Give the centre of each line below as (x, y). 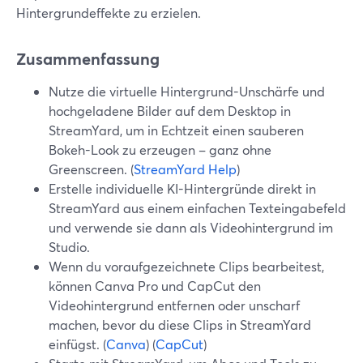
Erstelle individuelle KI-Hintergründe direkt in (182, 188)
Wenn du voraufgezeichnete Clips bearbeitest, (186, 266)
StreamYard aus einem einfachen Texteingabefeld (197, 208)
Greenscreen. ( (91, 169)
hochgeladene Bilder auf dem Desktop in (170, 111)
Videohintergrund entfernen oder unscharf (174, 305)
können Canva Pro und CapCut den (155, 286)
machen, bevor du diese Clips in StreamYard (180, 325)
